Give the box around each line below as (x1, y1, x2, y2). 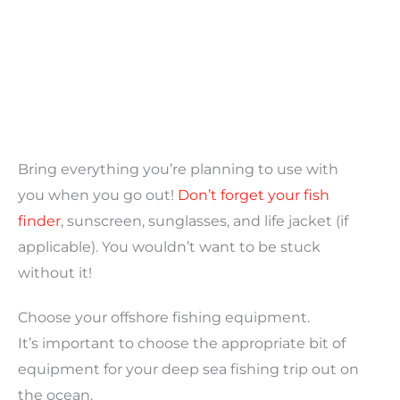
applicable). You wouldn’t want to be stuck (18, 238, 321, 256)
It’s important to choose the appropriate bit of (18, 335, 346, 353)
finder (18, 212, 61, 230)
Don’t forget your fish (178, 187, 329, 204)
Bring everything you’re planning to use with (18, 161, 338, 179)
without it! (18, 264, 92, 282)
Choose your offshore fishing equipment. (18, 309, 313, 327)
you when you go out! (18, 187, 178, 204)
